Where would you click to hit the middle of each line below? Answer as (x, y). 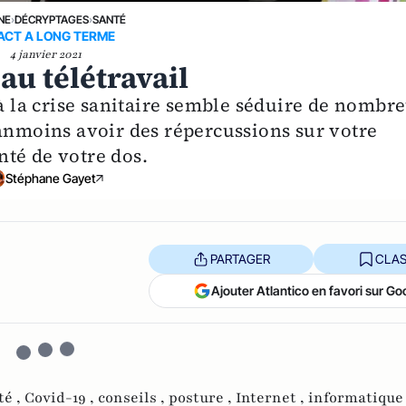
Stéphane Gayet (51, 178)
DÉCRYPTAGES (52, 19)
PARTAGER (240, 258)
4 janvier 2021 (45, 54)
